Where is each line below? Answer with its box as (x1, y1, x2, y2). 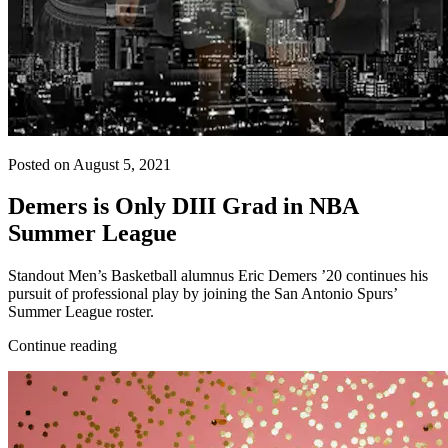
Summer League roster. (8, 303, 154, 321)
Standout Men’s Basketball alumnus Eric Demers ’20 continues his (8, 267, 428, 285)
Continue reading (8, 337, 117, 355)
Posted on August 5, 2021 (8, 155, 171, 173)
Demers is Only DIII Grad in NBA (8, 193, 358, 220)
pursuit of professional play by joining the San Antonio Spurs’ (8, 285, 397, 303)
